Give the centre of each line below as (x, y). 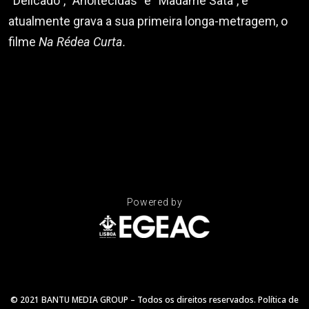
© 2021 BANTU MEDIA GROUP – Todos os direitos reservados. (134, 299)
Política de (278, 299)
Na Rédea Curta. (82, 41)
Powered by (154, 202)
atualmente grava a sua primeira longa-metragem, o (148, 21)
